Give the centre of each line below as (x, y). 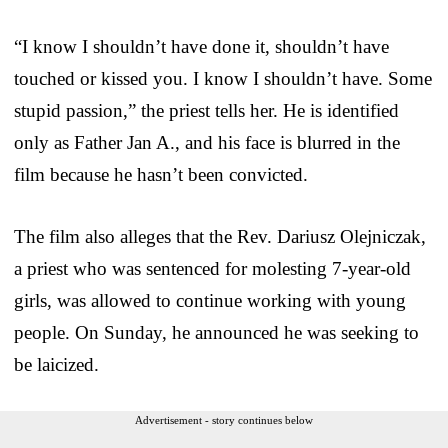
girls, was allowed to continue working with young (210, 300)
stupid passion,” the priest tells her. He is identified (206, 110)
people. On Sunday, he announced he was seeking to (216, 332)
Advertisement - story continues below (224, 419)
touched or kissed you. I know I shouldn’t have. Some (223, 78)
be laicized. (56, 364)
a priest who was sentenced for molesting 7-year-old (212, 268)
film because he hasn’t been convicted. (161, 174)
